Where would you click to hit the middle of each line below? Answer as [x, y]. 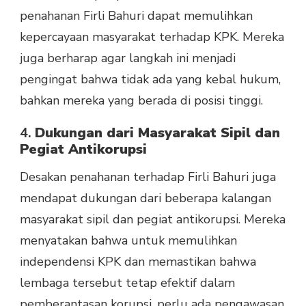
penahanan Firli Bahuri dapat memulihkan [136, 16]
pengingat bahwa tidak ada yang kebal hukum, [150, 80]
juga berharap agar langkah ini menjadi [128, 58]
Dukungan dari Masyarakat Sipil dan [157, 133]
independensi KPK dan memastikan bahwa [138, 262]
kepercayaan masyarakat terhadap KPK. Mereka [152, 37]
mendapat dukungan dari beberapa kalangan [145, 198]
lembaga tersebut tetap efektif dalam [127, 283]
